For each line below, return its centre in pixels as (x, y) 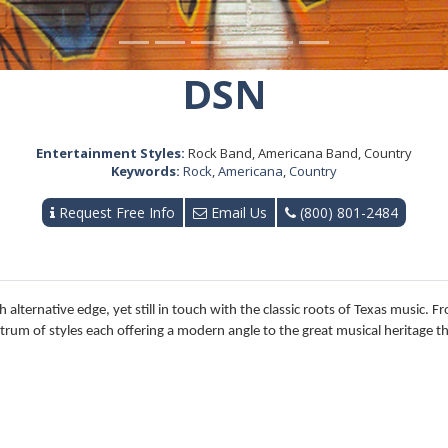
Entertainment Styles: (110, 152)
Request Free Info (115, 212)
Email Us (237, 212)
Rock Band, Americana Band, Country (298, 152)
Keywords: (145, 170)
